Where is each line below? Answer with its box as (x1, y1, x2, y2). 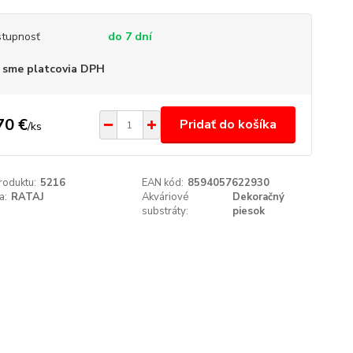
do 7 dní (107, 29, 152, 44)
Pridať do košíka (179, 116, 277, 133)
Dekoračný (232, 190, 285, 204)
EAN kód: (142, 176, 184, 190)
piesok (232, 204, 266, 218)
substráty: (142, 204, 189, 218)
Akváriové (142, 190, 189, 204)
